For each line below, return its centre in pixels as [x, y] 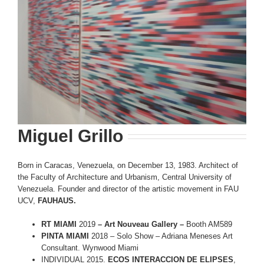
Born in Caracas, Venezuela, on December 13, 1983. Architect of [128, 166]
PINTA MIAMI [65, 236]
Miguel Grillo [70, 136]
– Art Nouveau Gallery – [141, 225]
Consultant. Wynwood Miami [90, 248]
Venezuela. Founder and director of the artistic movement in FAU [128, 189]
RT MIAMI [60, 225]
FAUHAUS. [56, 201]
